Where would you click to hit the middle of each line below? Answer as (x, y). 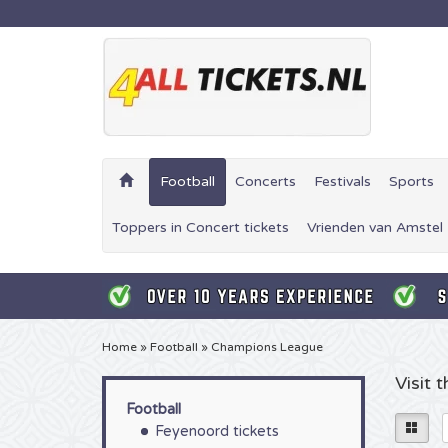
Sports (411, 181)
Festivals (342, 181)
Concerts (265, 181)
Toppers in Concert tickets (200, 227)
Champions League (267, 347)
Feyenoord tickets (217, 431)
